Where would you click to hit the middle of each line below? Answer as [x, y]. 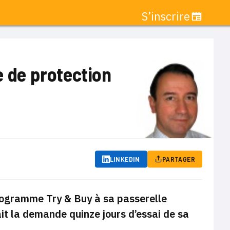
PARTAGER [178, 159]
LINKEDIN [125, 159]
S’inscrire [166, 16]
